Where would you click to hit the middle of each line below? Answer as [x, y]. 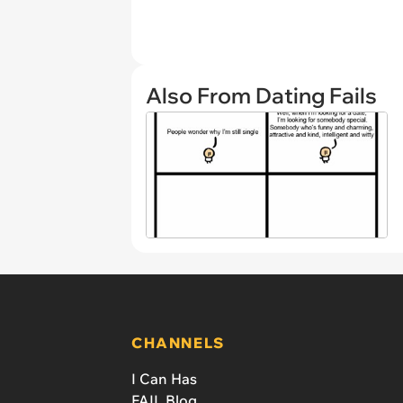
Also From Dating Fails [261, 95]
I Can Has [164, 378]
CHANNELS [178, 342]
